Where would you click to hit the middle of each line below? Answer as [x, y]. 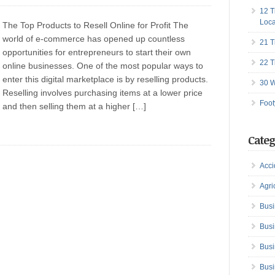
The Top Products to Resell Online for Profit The [95, 25]
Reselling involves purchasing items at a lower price [103, 93]
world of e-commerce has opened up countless [94, 39]
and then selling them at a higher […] [74, 106]
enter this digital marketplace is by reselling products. [105, 79]
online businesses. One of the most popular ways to [103, 66]
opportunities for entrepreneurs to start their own [97, 52]
